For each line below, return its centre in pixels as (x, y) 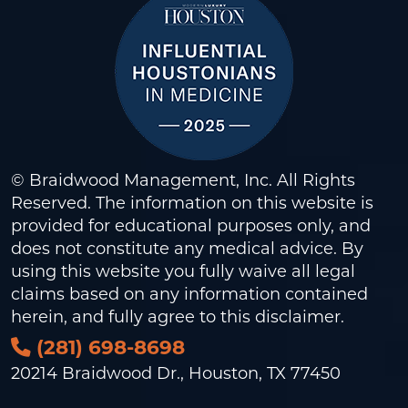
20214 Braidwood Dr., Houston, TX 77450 (176, 373)
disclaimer (298, 316)
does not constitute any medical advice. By (187, 248)
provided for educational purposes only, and (191, 225)
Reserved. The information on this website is (192, 203)
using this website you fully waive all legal (183, 271)
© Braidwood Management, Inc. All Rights (183, 180)
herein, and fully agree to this (133, 316)
